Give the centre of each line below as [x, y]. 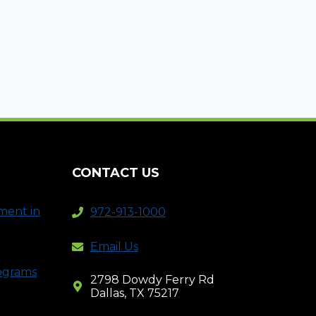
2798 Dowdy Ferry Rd [152, 279]
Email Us [114, 247]
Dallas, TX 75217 [134, 293]
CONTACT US [115, 172]
